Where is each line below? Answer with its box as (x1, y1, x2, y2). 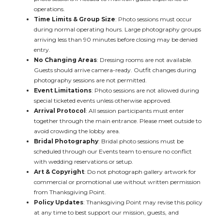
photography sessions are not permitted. (34, 77, 147, 84)
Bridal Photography (34, 138, 98, 145)
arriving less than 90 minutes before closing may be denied (34, 36, 198, 43)
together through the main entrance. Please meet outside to (34, 117, 201, 124)
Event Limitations (34, 87, 92, 94)
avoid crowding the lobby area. (34, 127, 120, 135)
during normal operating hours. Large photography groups (34, 26, 201, 33)
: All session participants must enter (86, 107, 184, 114)
